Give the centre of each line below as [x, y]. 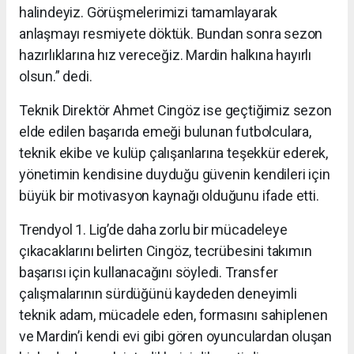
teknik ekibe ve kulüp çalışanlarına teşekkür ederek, [174, 153]
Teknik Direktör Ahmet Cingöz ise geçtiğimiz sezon [175, 111]
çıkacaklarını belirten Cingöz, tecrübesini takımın [166, 251]
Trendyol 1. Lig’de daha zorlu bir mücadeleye [153, 230]
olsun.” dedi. [56, 77]
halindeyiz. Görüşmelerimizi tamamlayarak [148, 13]
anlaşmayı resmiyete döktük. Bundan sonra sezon [171, 34]
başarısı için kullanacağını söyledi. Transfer [149, 273]
